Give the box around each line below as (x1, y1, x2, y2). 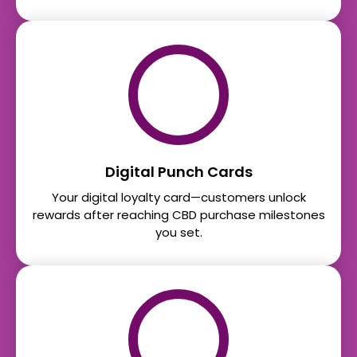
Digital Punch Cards (104, 162, 253, 182)
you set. (155, 224, 202, 241)
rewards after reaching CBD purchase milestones (32, 206, 325, 224)
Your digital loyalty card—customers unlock (51, 189, 306, 206)
